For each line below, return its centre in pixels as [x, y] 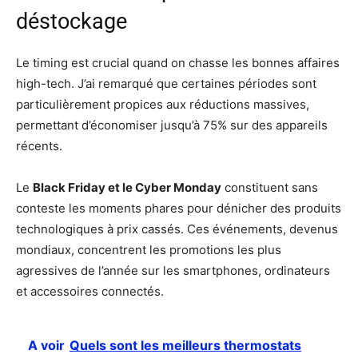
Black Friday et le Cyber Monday [127, 187]
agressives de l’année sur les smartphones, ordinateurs [173, 270]
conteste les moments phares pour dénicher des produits [179, 208]
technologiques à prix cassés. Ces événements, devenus [177, 229]
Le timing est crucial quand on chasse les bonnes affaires [178, 62]
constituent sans [270, 187]
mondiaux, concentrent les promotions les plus [149, 249]
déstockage [72, 21]
